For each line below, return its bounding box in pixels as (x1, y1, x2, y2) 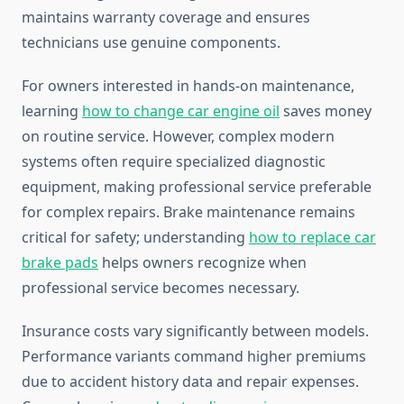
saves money (280, 101, 372, 122)
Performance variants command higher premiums (22, 346, 366, 367)
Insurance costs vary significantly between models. (22, 321, 369, 342)
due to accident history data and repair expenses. (22, 372, 359, 392)
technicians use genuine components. (22, 32, 280, 53)
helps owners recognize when (98, 252, 307, 273)
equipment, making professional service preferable (22, 177, 372, 197)
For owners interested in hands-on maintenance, (22, 76, 354, 96)
